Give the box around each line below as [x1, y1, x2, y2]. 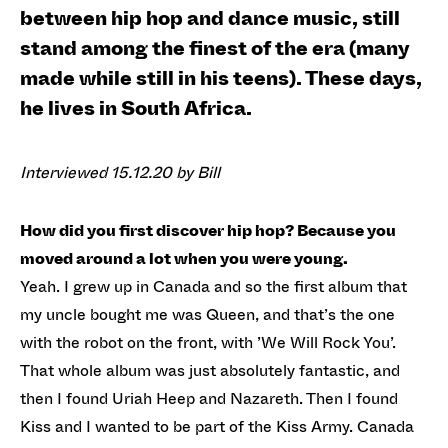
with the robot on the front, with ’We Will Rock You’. [20, 331, 396, 354]
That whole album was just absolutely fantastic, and [20, 359, 400, 382]
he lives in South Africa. [20, 94, 252, 123]
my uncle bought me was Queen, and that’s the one [20, 303, 395, 326]
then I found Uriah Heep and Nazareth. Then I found [20, 387, 398, 410]
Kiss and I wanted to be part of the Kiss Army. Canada [20, 415, 414, 438]
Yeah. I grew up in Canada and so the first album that [20, 275, 407, 298]
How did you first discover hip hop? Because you [20, 219, 396, 242]
